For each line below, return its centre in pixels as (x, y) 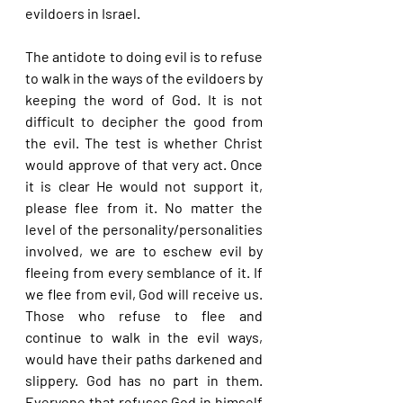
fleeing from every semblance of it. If (144, 272)
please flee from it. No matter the (144, 207)
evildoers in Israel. (83, 13)
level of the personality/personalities (144, 229)
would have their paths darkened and (144, 358)
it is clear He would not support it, (144, 186)
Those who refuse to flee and (144, 315)
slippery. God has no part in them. (144, 380)
